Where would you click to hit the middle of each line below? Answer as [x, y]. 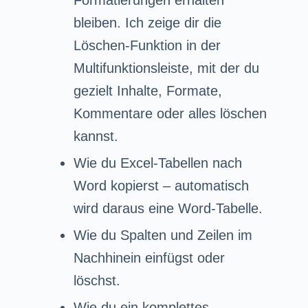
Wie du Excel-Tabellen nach [157, 163]
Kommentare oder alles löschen [170, 113]
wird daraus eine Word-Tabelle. [168, 208]
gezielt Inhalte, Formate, [147, 90]
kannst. [96, 136]
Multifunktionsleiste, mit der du [166, 68]
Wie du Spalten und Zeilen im [163, 235]
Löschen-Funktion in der [147, 45]
